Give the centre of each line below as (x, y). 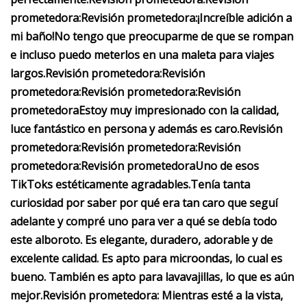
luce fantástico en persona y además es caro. (125, 129)
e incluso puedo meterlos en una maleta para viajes (142, 55)
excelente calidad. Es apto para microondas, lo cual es (146, 258)
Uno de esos (227, 166)
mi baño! (32, 36)
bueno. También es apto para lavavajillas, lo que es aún (152, 277)
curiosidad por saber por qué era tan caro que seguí (144, 203)
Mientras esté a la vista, (221, 295)
